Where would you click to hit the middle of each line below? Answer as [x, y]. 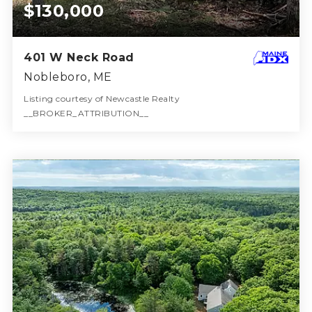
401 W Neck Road [79, 57]
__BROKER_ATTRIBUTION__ [86, 113]
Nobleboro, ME [68, 77]
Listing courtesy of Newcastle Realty [102, 98]
